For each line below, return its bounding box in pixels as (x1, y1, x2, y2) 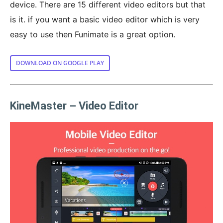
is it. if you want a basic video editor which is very (10, 14, 200, 24)
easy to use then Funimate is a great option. (10, 29, 175, 39)
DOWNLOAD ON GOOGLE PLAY (16, 58, 104, 67)
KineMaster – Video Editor (10, 99, 138, 112)
